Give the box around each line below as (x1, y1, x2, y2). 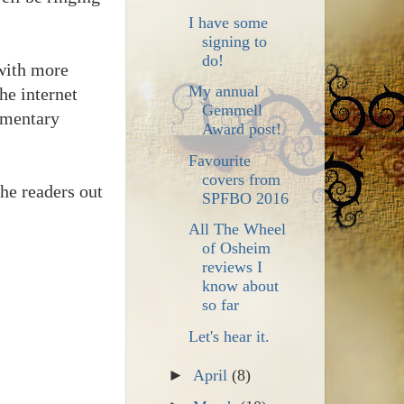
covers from (202, 170, 281, 188)
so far (202, 296, 240, 315)
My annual (188, 82, 260, 101)
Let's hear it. (188, 326, 271, 345)
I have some (188, 13, 269, 32)
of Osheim (202, 239, 271, 258)
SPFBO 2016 (202, 188, 289, 207)
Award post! (202, 120, 282, 139)
